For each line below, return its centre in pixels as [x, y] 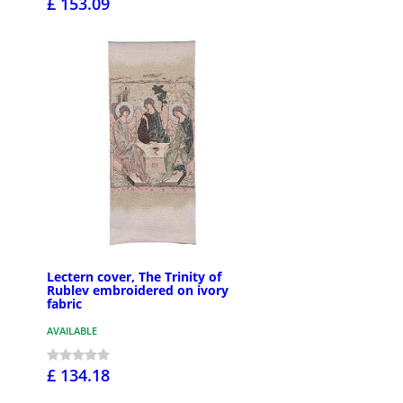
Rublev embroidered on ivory [138, 290]
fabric [64, 303]
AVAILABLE [72, 330]
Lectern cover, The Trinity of [134, 276]
